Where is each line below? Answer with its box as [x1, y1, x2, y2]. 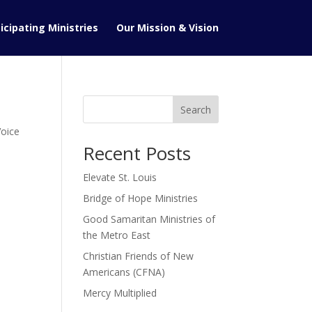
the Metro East [83, 228, 151, 242]
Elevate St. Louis [83, 171, 157, 184]
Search [180, 102, 211, 116]
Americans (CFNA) [83, 265, 166, 279]
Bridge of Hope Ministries [83, 192, 198, 205]
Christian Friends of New [83, 249, 194, 263]
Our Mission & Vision [116, 21, 219, 34]
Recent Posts [83, 141, 192, 166]
